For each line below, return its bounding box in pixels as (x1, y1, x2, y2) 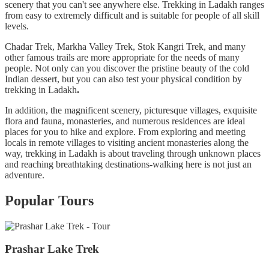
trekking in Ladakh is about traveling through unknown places (25, 148, 261, 159)
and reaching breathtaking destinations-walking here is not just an (5, 159, 252, 169)
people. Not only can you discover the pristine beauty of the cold (5, 62, 249, 73)
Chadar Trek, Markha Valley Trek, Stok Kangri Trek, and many (5, 41, 246, 52)
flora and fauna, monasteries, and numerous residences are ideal (5, 115, 245, 126)
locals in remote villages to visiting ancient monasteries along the (5, 137, 249, 148)
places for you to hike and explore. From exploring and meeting (5, 126, 246, 137)
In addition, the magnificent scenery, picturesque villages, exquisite (5, 104, 257, 115)
